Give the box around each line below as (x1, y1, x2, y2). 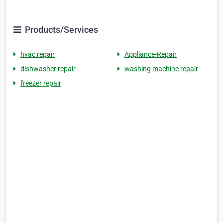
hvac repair (20, 50, 55, 58)
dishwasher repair (20, 65, 76, 73)
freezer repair (20, 79, 61, 87)
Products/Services (23, 24, 98, 35)
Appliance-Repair (124, 50, 177, 58)
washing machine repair (124, 65, 198, 73)
